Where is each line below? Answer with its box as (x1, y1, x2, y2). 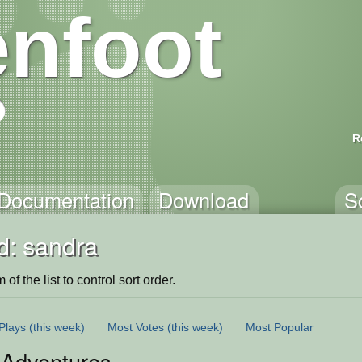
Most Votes (107, 320, 164, 334)
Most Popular (246, 320, 314, 334)
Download (158, 185, 250, 214)
